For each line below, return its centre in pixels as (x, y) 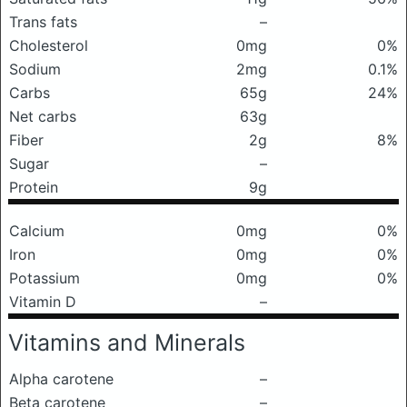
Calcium (37, 231)
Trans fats (43, 22)
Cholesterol (49, 45)
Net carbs (43, 116)
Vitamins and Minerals (127, 342)
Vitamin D (43, 302)
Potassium (45, 278)
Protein (34, 187)
